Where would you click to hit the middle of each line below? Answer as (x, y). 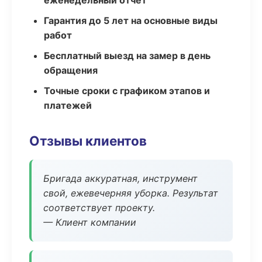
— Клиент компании (90, 222)
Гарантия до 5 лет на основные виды (131, 20)
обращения (71, 70)
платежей (68, 105)
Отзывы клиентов (88, 141)
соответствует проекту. (99, 208)
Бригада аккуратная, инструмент (120, 178)
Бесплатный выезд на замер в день (127, 56)
